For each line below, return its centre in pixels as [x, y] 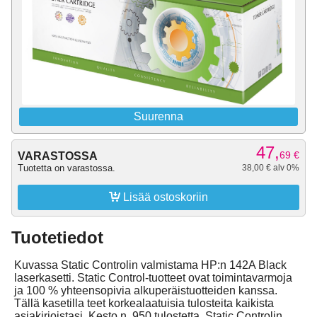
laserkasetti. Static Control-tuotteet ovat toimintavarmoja [153, 278]
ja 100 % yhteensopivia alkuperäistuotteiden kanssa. [146, 291]
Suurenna [158, 116]
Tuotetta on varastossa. [67, 168]
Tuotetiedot [57, 238]
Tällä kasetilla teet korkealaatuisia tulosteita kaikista [144, 304]
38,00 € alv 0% [271, 168]
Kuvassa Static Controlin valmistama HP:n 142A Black [150, 265]
